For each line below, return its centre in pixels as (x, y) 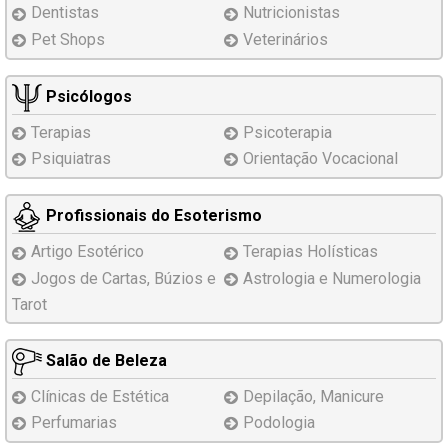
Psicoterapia (287, 132)
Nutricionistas (291, 13)
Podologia (279, 423)
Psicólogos (87, 96)
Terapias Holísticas (310, 252)
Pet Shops (68, 39)
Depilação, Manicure (313, 396)
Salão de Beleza (104, 360)
